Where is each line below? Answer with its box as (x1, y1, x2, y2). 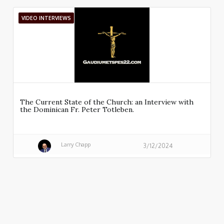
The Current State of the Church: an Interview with (20, 97, 193, 107)
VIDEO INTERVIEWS (21, 15, 71, 21)
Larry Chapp (60, 140, 90, 148)
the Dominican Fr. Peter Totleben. (20, 105, 134, 114)
